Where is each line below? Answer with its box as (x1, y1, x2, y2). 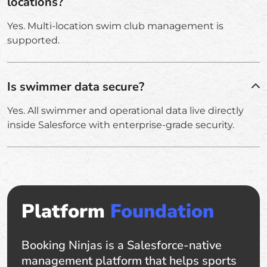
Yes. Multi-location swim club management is (7, 20, 223, 32)
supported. (7, 34, 60, 46)
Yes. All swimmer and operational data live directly (7, 104, 244, 116)
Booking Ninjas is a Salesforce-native (21, 237, 222, 253)
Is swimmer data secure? (7, 78, 144, 95)
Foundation (110, 198, 214, 224)
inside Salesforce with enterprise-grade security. (7, 119, 234, 131)
